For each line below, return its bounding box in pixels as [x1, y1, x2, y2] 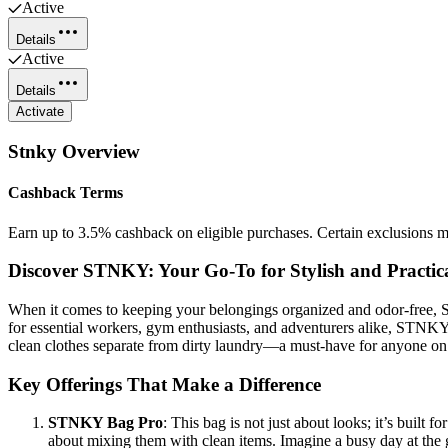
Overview [57, 141, 140, 163]
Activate [16, 104, 64, 120]
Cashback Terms [8, 184, 123, 202]
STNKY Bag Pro [48, 414, 163, 432]
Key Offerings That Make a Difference [8, 373, 321, 395]
